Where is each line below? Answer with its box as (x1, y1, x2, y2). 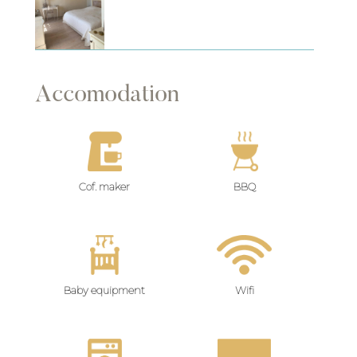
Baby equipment (64, 284, 146, 297)
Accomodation (34, 84, 179, 108)
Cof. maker (79, 180, 131, 194)
